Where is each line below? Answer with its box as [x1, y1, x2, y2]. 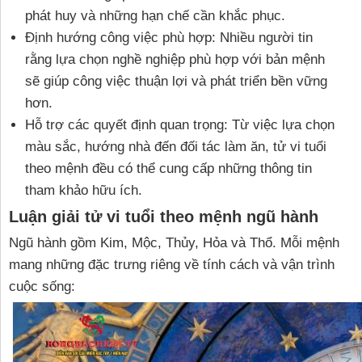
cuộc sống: [9, 279, 75, 295]
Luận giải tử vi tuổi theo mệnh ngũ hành [9, 208, 318, 226]
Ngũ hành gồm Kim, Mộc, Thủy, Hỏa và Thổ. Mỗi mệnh [9, 235, 339, 251]
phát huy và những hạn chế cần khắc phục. [25, 8, 285, 24]
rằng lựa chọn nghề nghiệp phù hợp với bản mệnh [25, 52, 325, 68]
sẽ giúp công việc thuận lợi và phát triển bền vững [25, 74, 327, 90]
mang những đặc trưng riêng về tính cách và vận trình [9, 257, 335, 273]
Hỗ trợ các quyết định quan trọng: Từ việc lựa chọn [25, 117, 335, 133]
